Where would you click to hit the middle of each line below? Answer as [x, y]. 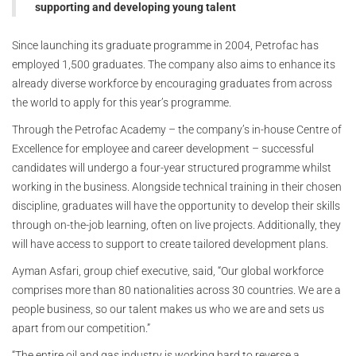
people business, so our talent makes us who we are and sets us [168, 309]
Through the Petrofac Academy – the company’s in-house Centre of [177, 130]
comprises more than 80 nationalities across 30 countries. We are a [176, 290]
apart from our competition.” [81, 328]
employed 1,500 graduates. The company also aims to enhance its [174, 64]
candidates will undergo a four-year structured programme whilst [172, 168]
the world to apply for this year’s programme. [122, 103]
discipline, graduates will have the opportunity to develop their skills [176, 206]
